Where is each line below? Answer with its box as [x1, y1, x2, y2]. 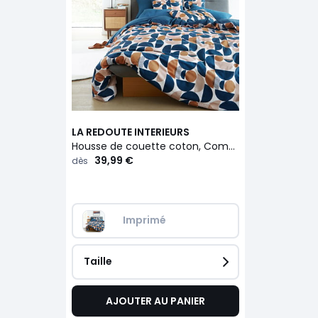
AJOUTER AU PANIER [105, 293, 205, 308]
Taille [83, 253, 112, 268]
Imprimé [122, 212, 166, 227]
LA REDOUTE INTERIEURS [71, 124, 190, 139]
